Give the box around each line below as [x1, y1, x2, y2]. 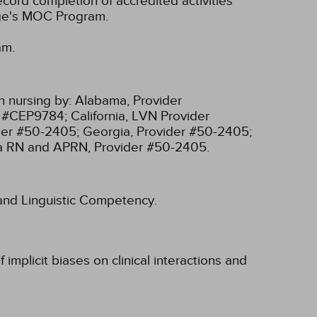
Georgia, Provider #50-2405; [83, 124, 252, 139]
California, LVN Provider [71, 108, 209, 124]
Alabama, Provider [75, 93, 182, 108]
